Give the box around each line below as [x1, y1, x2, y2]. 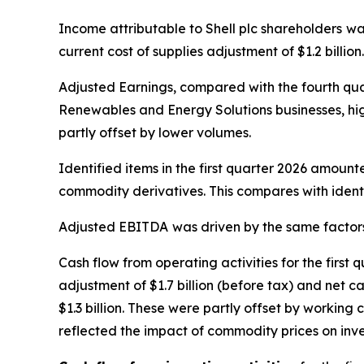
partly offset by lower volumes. [58, 124, 251, 141]
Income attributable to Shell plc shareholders [58, 20, 342, 37]
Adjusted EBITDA [58, 219, 168, 235]
